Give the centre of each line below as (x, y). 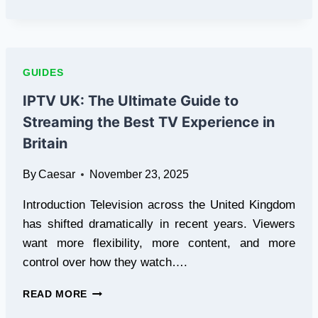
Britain (45, 143)
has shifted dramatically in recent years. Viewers (159, 224)
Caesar (57, 174)
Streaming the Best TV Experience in (149, 122)
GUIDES (43, 72)
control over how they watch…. (105, 262)
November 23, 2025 (139, 174)
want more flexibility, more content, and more (159, 243)
